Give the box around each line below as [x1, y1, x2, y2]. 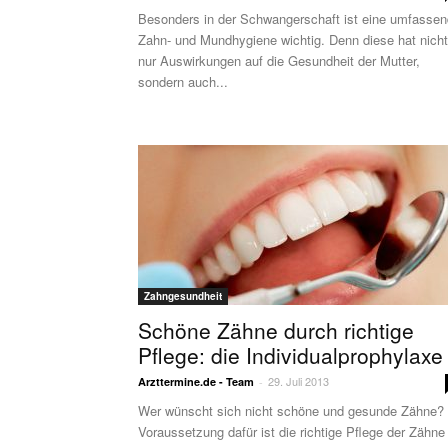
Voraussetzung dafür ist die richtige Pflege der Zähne [138, 422, 445, 441]
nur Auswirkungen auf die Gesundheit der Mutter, [138, 51, 420, 70]
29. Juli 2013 [268, 373, 329, 389]
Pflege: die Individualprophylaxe [138, 340, 443, 370]
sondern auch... [138, 72, 228, 91]
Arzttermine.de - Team [138, 374, 254, 389]
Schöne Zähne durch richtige [138, 315, 414, 345]
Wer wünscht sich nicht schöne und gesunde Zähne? [138, 401, 444, 420]
